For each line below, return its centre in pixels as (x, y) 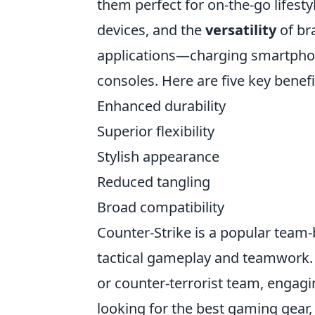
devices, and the (151, 30)
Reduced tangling (154, 182)
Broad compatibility (161, 207)
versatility (241, 30)
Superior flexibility (156, 131)
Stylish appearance (158, 157)
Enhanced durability (161, 106)
